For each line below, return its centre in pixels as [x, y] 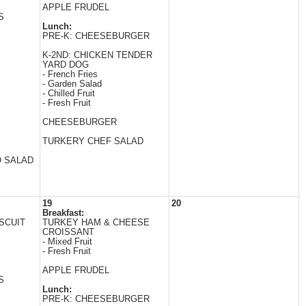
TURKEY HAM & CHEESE [96, 223]
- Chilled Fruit [69, 94]
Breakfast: [63, 213]
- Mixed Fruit [67, 242]
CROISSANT [68, 232]
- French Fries [70, 74]
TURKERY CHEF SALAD [93, 141]
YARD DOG [66, 65]
